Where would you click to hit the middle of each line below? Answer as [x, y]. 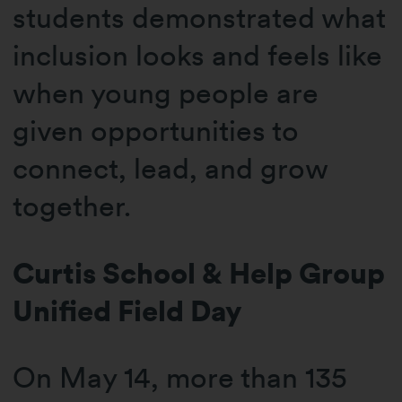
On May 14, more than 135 [180, 378]
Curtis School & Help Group [199, 273]
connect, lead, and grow [170, 169]
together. [72, 206]
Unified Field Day [127, 310]
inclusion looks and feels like [198, 56]
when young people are [166, 93]
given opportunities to [156, 131]
